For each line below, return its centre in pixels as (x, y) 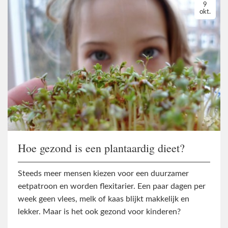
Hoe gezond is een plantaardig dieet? (101, 148)
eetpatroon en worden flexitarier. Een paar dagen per (112, 187)
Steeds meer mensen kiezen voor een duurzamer (103, 174)
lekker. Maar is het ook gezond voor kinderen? (99, 212)
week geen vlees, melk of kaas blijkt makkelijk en (104, 199)
